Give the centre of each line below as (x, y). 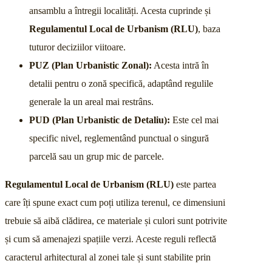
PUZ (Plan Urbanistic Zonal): (90, 66)
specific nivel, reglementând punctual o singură (119, 138)
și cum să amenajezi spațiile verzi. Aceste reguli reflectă (110, 239)
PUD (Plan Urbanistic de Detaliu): (100, 120)
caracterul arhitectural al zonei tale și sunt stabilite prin (108, 257)
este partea (195, 185)
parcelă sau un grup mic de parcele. (97, 157)
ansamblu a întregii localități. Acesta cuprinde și (120, 11)
